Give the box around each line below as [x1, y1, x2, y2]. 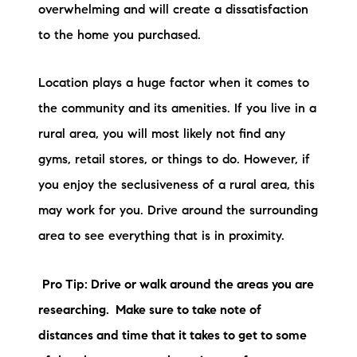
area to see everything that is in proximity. [38, 230, 288, 244]
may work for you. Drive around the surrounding [38, 205, 318, 218]
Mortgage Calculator [112, 154, 245, 169]
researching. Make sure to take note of [38, 304, 261, 317]
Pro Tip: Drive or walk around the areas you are [42, 278, 314, 292]
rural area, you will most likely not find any [38, 128, 285, 142]
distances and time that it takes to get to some [38, 329, 307, 343]
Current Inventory [121, 37, 236, 52]
